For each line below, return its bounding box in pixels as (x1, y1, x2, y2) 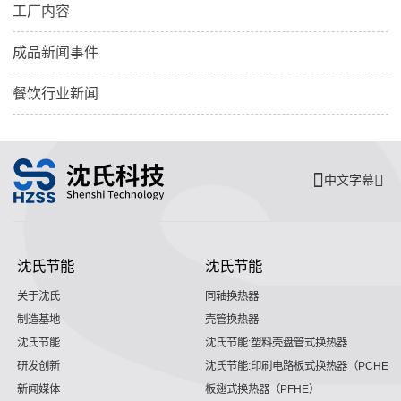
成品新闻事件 (13, 44, 99, 60)
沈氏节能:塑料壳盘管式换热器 (205, 336, 347, 349)
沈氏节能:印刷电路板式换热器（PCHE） (205, 359, 399, 372)
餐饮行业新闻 (13, 85, 99, 101)
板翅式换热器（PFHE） (205, 382, 320, 396)
